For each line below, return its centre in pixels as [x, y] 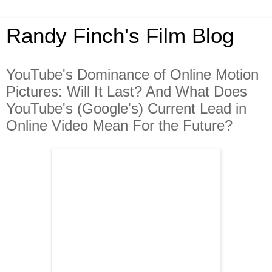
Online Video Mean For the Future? [119, 125]
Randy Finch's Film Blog [120, 36]
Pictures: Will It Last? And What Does [127, 91]
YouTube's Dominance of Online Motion [132, 74]
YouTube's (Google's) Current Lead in [126, 108]
